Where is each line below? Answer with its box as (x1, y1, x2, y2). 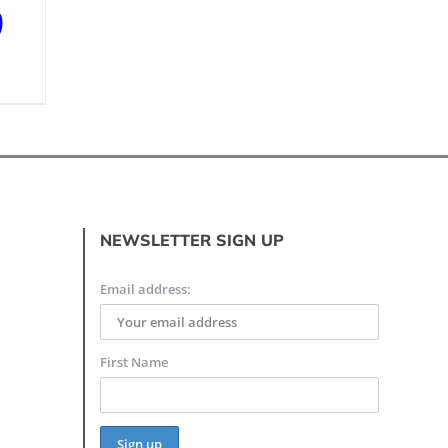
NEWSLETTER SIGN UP (100, 230, 285, 251)
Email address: (100, 280, 192, 299)
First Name (100, 353, 169, 372)
